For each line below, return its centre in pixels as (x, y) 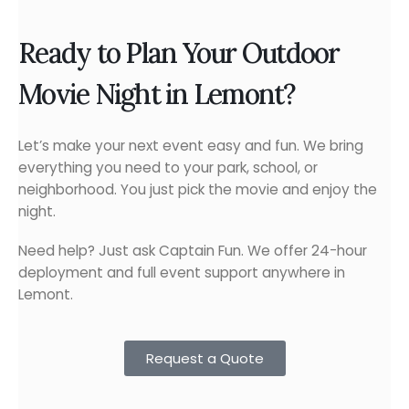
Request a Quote (204, 359)
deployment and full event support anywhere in (182, 272)
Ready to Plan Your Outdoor (179, 52)
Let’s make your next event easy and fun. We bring (191, 146)
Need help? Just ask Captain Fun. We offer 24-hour (193, 250)
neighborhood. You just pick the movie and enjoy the (198, 190)
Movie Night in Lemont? (157, 94)
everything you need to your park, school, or (168, 168)
